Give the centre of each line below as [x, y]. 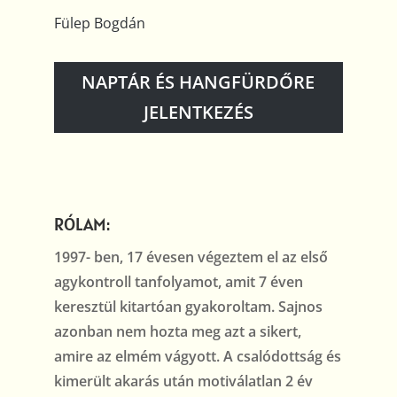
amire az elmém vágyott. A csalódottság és [197, 357]
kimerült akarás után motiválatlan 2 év [183, 381]
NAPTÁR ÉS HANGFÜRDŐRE [198, 82]
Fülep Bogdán [99, 23]
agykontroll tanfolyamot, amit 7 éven [178, 282]
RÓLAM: [82, 225]
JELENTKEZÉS [198, 113]
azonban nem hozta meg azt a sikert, [177, 332]
